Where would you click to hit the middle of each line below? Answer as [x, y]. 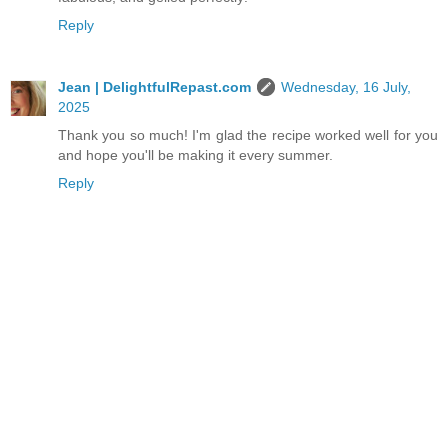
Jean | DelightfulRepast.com [154, 87]
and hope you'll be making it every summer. [195, 155]
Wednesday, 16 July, [346, 87]
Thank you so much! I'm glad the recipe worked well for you [248, 135]
